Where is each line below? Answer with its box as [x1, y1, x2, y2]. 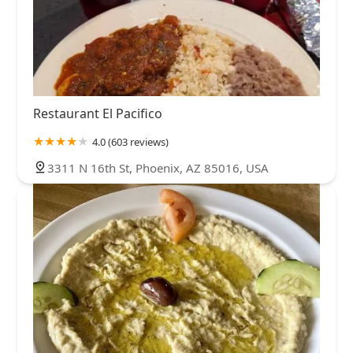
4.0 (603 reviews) [92, 135, 169, 150]
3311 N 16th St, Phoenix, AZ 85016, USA [47, 160, 269, 176]
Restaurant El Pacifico [33, 105, 162, 123]
